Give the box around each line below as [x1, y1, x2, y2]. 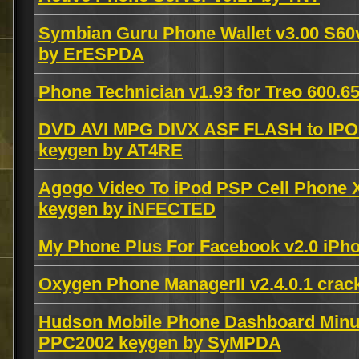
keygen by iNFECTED [38, 199, 216, 219]
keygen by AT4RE [38, 140, 183, 160]
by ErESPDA [38, 44, 144, 64]
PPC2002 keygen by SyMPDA [38, 333, 281, 353]
